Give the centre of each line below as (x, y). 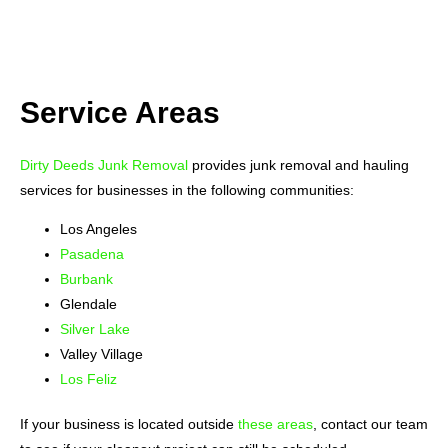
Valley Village (101, 354)
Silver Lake (95, 329)
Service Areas (120, 112)
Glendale (88, 304)
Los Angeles (100, 229)
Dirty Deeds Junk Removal (104, 164)
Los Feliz (88, 379)
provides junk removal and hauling (298, 164)
